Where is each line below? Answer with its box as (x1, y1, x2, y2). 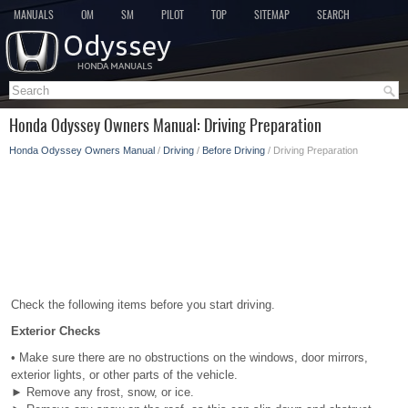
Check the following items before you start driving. (11, 298, 275, 311)
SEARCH (317, 7, 350, 22)
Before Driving (202, 145, 265, 156)
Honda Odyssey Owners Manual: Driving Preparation (9, 114, 321, 137)
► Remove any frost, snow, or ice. (11, 385, 194, 399)
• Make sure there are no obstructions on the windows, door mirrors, (11, 351, 368, 364)
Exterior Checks (11, 324, 100, 338)
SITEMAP (254, 7, 290, 22)
